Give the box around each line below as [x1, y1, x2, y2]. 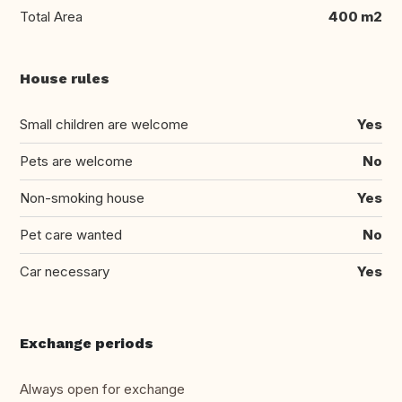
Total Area [20, 8, 83, 26]
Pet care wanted [20, 226, 122, 244]
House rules [20, 70, 109, 88]
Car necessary [20, 263, 109, 281]
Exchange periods [20, 335, 153, 353]
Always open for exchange [20, 380, 185, 398]
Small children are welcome [20, 116, 188, 134]
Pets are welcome [20, 153, 133, 170]
